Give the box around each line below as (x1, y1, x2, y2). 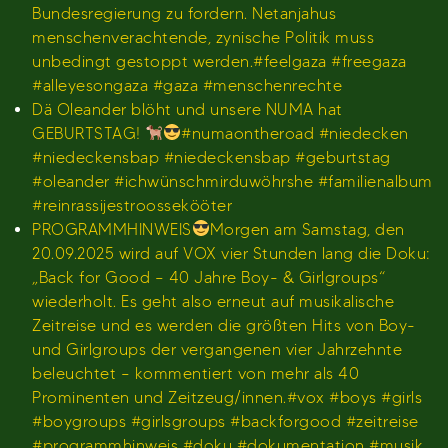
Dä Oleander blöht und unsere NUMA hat (32, 99, 343, 119)
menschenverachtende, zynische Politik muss (32, 27, 374, 47)
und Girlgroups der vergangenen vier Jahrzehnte (32, 339, 402, 359)
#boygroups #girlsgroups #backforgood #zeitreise (32, 411, 419, 431)
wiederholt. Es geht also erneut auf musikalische (32, 291, 394, 311)
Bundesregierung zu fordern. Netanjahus (32, 3, 336, 23)
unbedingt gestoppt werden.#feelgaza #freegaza (32, 51, 407, 71)
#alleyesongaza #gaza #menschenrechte (32, 75, 342, 95)
